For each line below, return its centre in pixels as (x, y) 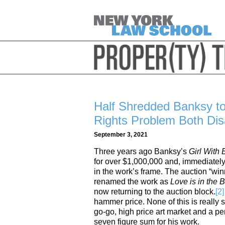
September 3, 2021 (121, 135)
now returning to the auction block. (155, 191)
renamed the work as (132, 181)
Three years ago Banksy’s (141, 151)
